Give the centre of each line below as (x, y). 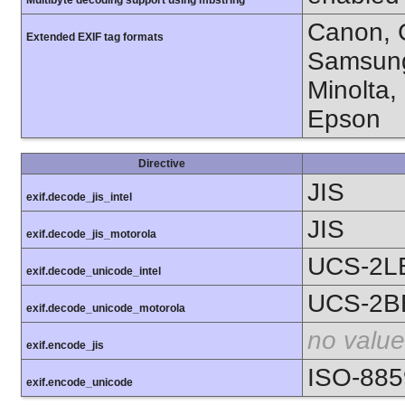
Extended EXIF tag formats (95, 38)
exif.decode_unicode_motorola (106, 309)
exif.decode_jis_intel (79, 198)
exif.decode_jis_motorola (91, 235)
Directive (162, 164)
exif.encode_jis (65, 346)
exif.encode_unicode (80, 383)
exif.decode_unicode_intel (94, 272)
